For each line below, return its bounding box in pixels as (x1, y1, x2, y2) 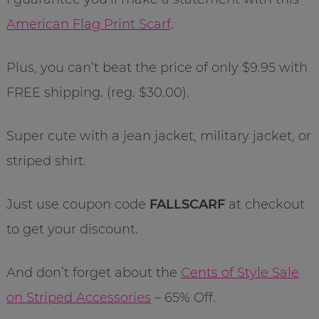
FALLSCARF (149, 196, 225, 212)
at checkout (224, 196, 305, 212)
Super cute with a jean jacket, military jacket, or (6, 127, 311, 144)
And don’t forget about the (6, 264, 181, 281)
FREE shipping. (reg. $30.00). (6, 84, 189, 100)
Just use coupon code (6, 196, 150, 212)
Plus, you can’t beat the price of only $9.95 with (6, 59, 308, 75)
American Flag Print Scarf (6, 16, 171, 32)
